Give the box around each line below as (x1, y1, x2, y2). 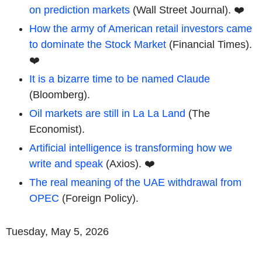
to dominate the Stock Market (29, 38, 166, 50)
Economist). (29, 123, 85, 135)
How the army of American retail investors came (29, 22, 252, 35)
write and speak (29, 157, 103, 170)
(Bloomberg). (29, 88, 90, 101)
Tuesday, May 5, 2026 (6, 225, 109, 237)
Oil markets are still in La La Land (29, 107, 185, 119)
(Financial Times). (166, 38, 252, 50)
